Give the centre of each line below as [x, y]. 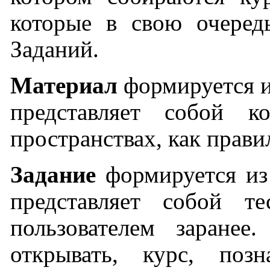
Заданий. [55, 49]
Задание [53, 174]
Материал [64, 85]
